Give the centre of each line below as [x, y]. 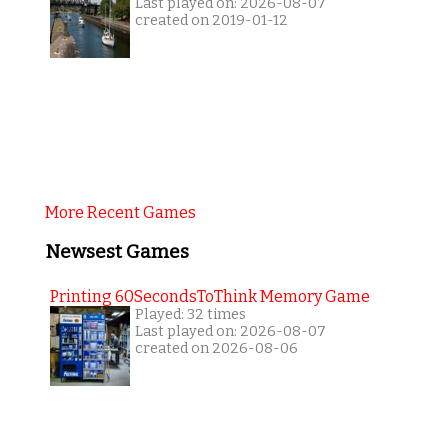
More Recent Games [120, 213]
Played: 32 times [190, 314]
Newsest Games [116, 252]
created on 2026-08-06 [216, 348]
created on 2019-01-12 [211, 21]
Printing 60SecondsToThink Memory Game [209, 296]
